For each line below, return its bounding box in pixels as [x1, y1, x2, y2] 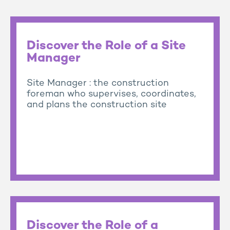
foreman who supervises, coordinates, [27, 89, 196, 99]
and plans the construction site [27, 100, 167, 110]
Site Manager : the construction [27, 79, 169, 88]
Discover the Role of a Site [27, 40, 186, 53]
